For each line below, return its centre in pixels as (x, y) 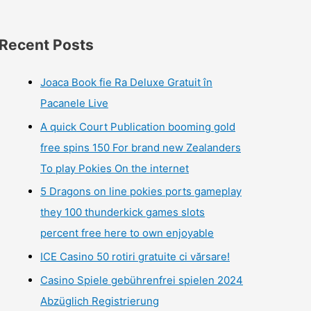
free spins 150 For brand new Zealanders (141, 147)
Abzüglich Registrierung (100, 301)
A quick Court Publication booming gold (138, 126)
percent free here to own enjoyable (127, 233)
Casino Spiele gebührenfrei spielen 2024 (142, 280)
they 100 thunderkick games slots (123, 212)
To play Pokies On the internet (115, 168)
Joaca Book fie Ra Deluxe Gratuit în (126, 82)
